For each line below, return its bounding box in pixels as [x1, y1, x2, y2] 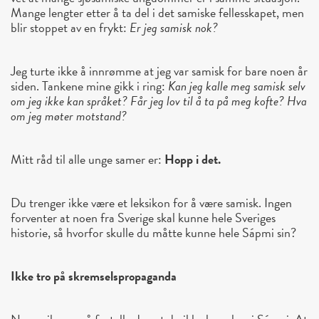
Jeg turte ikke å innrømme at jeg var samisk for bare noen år [11, 61, 308, 81]
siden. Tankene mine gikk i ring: [11, 76, 168, 96]
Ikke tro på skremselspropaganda [11, 266, 177, 286]
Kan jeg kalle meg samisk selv [168, 76, 305, 96]
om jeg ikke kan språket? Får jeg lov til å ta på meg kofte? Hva [11, 91, 307, 111]
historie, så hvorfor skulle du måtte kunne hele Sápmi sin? [11, 223, 296, 243]
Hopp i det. [164, 150, 221, 169]
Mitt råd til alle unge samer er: [11, 150, 164, 169]
